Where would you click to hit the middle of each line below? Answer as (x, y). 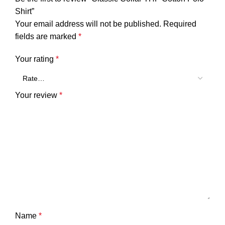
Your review (37, 95)
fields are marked (47, 36)
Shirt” (25, 11)
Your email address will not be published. (88, 24)
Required (180, 24)
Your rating (35, 59)
